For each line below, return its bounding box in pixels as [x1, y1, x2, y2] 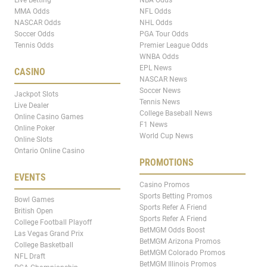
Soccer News [139, 86, 181, 95]
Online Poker [14, 123, 55, 132]
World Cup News [139, 131, 193, 140]
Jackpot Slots [14, 89, 58, 98]
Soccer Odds [14, 29, 54, 38]
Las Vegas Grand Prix [14, 229, 83, 238]
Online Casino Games [14, 112, 83, 121]
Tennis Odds [14, 41, 54, 49]
